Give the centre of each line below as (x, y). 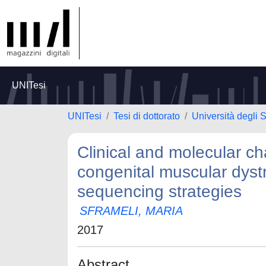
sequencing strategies (159, 191)
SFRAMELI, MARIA (131, 211)
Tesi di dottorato (147, 116)
